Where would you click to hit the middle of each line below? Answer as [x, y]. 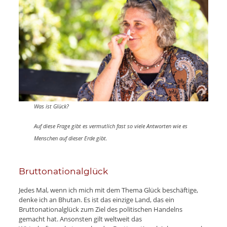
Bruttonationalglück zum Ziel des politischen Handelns [100, 209]
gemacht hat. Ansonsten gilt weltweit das [80, 219]
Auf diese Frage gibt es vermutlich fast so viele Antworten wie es [110, 126]
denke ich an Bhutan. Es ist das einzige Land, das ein [96, 199]
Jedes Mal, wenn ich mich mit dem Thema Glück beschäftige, [108, 190]
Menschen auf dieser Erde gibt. [70, 138]
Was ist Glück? [51, 106]
